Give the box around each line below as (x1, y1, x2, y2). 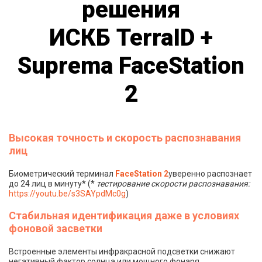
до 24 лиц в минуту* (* (9, 179, 96, 188)
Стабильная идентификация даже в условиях (9, 209, 239, 222)
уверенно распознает (168, 169, 252, 178)
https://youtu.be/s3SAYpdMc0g (9, 189, 126, 198)
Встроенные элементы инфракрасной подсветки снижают (9, 247, 235, 256)
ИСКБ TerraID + (49, 24, 213, 51)
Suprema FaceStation (18, 52, 244, 80)
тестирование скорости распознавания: (96, 179, 250, 188)
